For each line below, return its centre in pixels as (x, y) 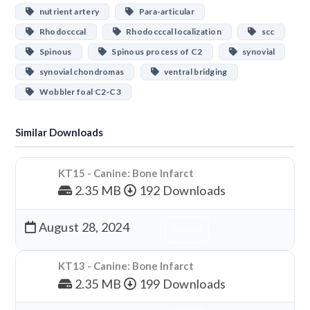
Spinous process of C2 (155, 52)
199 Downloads (181, 283)
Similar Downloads (60, 132)
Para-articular (164, 11)
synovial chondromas (79, 72)
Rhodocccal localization (172, 31)
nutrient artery (67, 11)
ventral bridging (193, 72)
